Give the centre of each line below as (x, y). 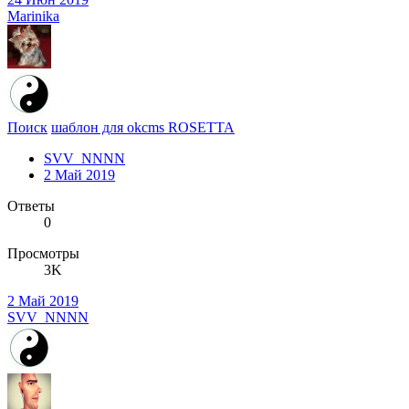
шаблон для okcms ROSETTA (143, 127)
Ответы (31, 205)
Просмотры (43, 253)
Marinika (33, 16)
